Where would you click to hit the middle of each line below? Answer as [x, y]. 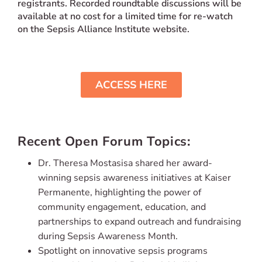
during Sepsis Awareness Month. [108, 236]
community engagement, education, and [122, 207]
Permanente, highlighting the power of [120, 192]
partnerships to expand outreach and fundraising [139, 221]
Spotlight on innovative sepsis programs [123, 251]
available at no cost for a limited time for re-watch [125, 16]
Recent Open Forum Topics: [104, 141]
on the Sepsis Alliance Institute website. [104, 29]
